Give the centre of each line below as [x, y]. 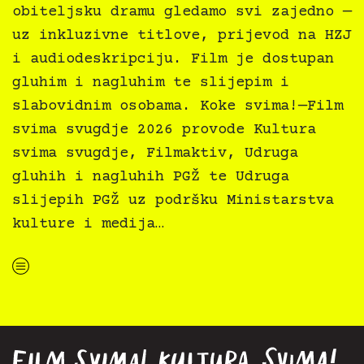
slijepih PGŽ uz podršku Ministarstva [173, 200]
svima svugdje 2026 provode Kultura [164, 129]
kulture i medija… [88, 223]
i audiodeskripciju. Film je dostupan [173, 58]
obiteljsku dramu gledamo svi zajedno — [182, 11]
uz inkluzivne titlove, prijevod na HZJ [182, 35]
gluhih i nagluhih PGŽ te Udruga [151, 176]
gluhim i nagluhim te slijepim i [151, 82]
